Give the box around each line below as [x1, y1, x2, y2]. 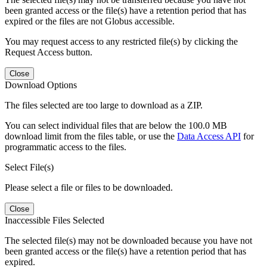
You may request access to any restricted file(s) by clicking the [5, 36, 238, 46]
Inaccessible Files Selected [5, 215, 104, 225]
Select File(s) [5, 162, 54, 172]
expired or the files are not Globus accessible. [5, 15, 175, 26]
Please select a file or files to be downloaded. [5, 182, 173, 193]
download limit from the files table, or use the [5, 131, 177, 141]
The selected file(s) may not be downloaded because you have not [5, 235, 252, 246]
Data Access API [177, 131, 241, 141]
